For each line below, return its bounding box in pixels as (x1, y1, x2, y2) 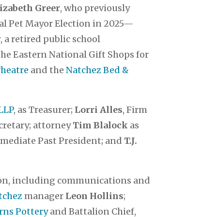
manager (22, 190, 66, 201)
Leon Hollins (65, 190, 124, 201)
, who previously (60, 2, 130, 14)
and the (29, 64, 66, 76)
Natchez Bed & (66, 64, 129, 76)
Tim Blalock (73, 119, 128, 131)
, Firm (123, 104, 148, 115)
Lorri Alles (75, 104, 123, 115)
